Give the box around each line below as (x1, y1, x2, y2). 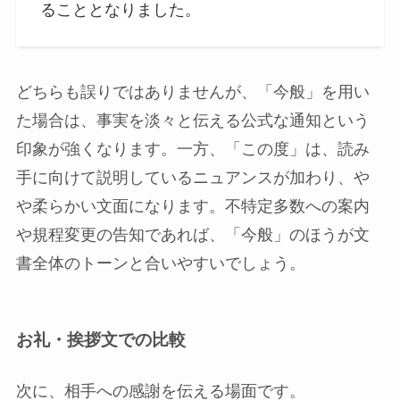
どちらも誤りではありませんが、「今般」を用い (15, 83, 370, 102)
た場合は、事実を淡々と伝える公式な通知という (15, 112, 370, 130)
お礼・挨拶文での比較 (15, 329, 186, 349)
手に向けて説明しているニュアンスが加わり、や (15, 169, 370, 187)
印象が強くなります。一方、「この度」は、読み (15, 140, 370, 159)
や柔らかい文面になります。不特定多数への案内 (15, 197, 370, 216)
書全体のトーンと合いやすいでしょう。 (15, 254, 305, 273)
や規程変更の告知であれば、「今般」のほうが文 (15, 226, 370, 245)
